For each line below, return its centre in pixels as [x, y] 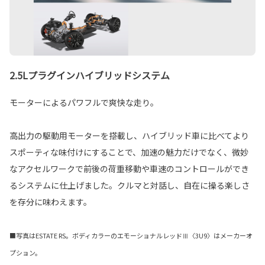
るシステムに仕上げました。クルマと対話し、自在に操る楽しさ [130, 185]
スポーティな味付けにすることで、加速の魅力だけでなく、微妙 [129, 152]
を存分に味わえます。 [51, 202]
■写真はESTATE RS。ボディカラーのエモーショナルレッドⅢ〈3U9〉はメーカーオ [131, 236]
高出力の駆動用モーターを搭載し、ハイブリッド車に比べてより [129, 136]
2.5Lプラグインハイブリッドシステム [90, 75]
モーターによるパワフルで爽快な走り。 [84, 103]
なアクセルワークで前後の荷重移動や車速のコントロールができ [129, 169]
